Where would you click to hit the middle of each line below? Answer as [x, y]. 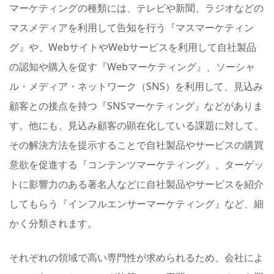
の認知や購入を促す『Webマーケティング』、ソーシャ [132, 67]
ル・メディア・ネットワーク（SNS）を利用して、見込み [136, 87]
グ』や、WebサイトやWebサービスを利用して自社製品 [133, 47]
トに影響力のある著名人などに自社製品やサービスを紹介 [136, 184]
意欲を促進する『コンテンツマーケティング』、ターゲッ [136, 165]
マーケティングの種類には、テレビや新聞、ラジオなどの [136, 8]
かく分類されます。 [53, 224]
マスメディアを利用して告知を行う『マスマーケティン [131, 28]
